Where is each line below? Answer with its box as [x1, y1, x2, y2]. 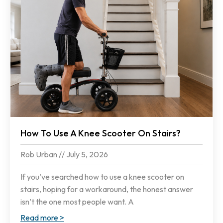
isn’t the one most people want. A [20, 197, 134, 207]
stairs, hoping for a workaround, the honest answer [20, 184, 193, 195]
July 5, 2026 [65, 149, 108, 160]
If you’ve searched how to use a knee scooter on [20, 172, 184, 182]
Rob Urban [20, 149, 59, 160]
